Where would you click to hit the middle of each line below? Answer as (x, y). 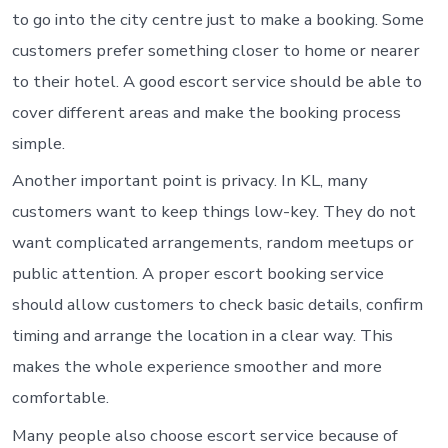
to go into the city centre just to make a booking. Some (217, 19)
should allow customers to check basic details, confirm (217, 305)
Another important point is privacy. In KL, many (189, 181)
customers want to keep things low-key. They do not (213, 212)
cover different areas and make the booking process (206, 112)
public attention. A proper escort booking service (197, 274)
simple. (38, 143)
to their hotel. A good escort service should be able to (216, 81)
